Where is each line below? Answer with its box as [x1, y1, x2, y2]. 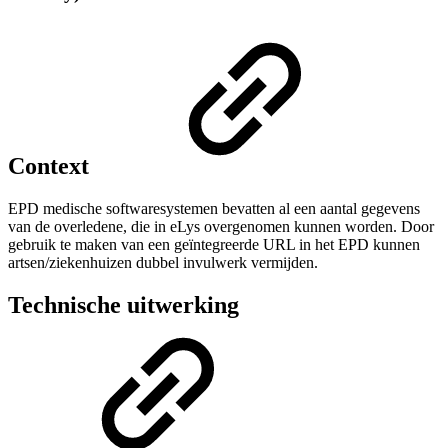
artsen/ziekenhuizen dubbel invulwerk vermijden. [8, 253, 318, 271]
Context [8, 152, 95, 179]
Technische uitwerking [8, 291, 239, 318]
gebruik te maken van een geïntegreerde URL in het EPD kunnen [8, 235, 420, 253]
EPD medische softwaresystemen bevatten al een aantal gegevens [8, 199, 420, 217]
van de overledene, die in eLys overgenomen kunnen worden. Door [8, 217, 434, 235]
